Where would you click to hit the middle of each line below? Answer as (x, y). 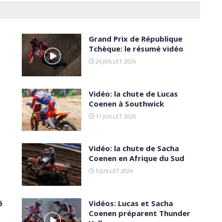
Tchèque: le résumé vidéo (136, 48)
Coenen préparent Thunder (139, 213)
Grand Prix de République (136, 38)
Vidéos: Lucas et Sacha (131, 203)
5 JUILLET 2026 (113, 171)
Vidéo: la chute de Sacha (134, 148)
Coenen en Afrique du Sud (137, 158)
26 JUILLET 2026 (115, 61)
